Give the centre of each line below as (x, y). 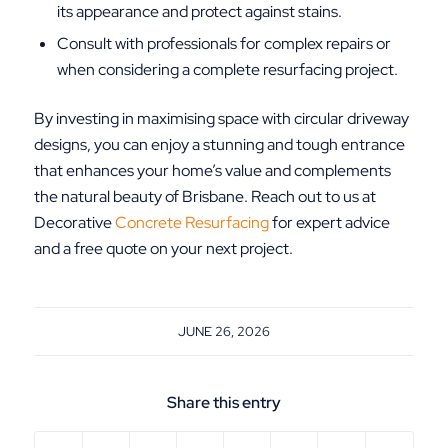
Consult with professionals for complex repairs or (223, 43)
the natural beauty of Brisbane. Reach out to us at (204, 196)
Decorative (74, 222)
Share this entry (223, 403)
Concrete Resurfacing (191, 222)
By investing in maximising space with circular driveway (221, 118)
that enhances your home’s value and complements (212, 170)
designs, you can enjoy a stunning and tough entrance (219, 144)
